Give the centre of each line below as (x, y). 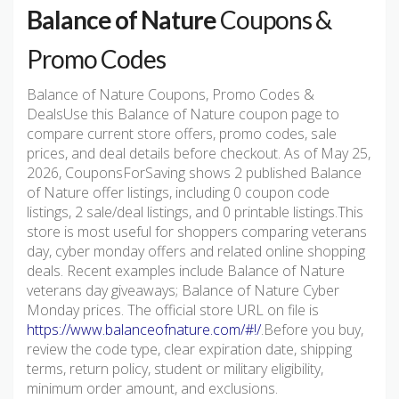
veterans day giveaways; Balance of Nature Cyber (183, 291)
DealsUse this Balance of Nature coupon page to (183, 114)
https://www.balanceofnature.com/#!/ (144, 330)
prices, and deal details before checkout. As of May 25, (199, 154)
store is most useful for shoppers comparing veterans (197, 232)
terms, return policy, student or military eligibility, (175, 369)
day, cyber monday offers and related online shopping (196, 252)
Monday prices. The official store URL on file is (173, 310)
